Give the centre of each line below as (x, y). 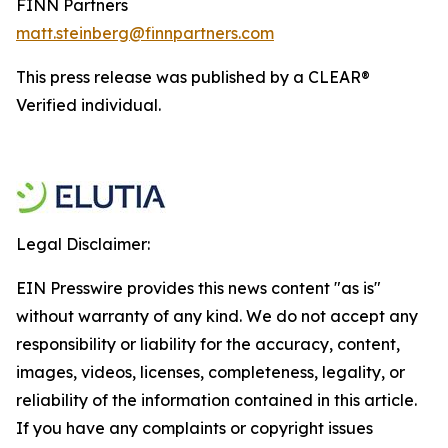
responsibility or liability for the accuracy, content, (208, 344)
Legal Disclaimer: (83, 244)
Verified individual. (88, 105)
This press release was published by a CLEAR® (193, 77)
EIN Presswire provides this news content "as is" (198, 288)
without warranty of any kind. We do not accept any (217, 316)
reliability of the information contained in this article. (216, 400)
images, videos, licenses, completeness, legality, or (210, 372)
